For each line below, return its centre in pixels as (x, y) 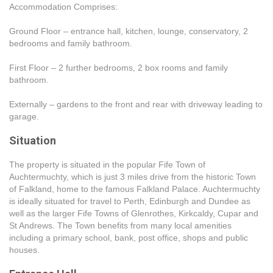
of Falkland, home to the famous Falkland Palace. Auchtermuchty (135, 189)
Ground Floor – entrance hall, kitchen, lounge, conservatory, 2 (129, 31)
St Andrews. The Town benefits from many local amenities (120, 225)
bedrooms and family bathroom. (71, 43)
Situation (33, 140)
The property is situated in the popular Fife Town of (107, 165)
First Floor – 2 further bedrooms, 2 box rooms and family (119, 68)
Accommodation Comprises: (63, 7)
